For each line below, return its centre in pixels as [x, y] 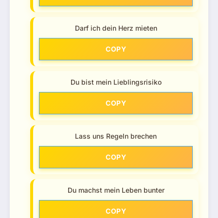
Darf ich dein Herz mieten [116, 28]
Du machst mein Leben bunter [116, 190]
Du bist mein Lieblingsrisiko [116, 82]
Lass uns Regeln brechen [116, 136]
